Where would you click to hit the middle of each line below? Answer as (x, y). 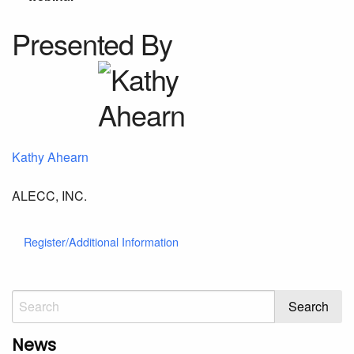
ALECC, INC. (49, 196)
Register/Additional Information (102, 241)
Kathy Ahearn (50, 157)
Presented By (92, 43)
